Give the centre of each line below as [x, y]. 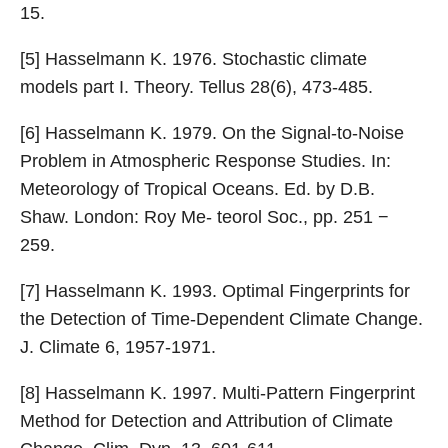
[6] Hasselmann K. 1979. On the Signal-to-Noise [212, 132]
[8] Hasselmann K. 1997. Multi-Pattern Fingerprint [217, 392]
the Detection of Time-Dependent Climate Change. [221, 318]
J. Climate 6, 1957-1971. [118, 346]
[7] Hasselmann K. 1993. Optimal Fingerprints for [215, 290]
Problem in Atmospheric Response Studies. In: [205, 160]
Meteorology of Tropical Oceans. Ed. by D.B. [197, 188]
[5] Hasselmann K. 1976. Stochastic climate [193, 58]
